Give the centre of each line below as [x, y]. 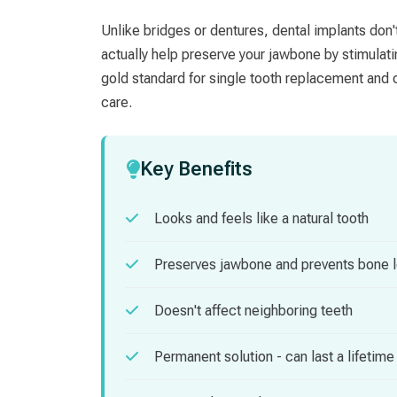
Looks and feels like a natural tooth [261, 219]
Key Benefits [196, 169]
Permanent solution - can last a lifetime [274, 357]
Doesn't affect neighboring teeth [253, 311]
